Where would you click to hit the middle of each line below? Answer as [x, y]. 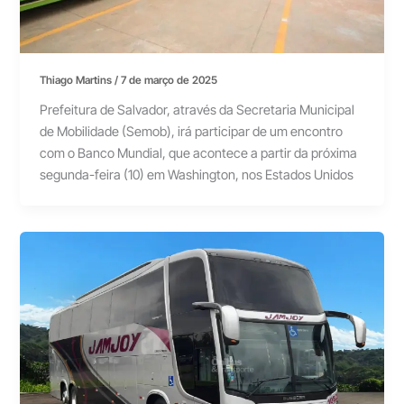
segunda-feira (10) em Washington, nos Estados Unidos [197, 174]
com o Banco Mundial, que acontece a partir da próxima [199, 153]
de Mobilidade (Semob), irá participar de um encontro [192, 131]
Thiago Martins [78, 81]
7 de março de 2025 [170, 81]
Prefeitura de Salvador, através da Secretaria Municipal [197, 110]
